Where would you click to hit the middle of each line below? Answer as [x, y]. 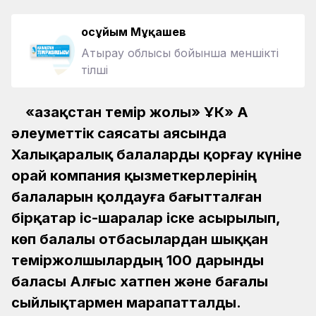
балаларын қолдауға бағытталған [136, 197]
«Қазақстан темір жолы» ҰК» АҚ [137, 113]
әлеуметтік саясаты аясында [119, 134]
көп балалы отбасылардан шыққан [140, 239]
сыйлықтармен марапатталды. [126, 303]
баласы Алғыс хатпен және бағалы [140, 282]
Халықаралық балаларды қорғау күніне [157, 155]
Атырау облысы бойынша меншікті [180, 53]
